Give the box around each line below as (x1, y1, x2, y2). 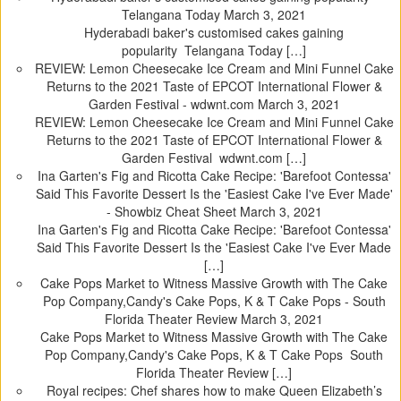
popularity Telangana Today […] (122, 41, 306, 60)
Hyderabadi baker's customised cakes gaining (84, 23, 344, 42)
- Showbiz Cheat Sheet (106, 202, 240, 221)
